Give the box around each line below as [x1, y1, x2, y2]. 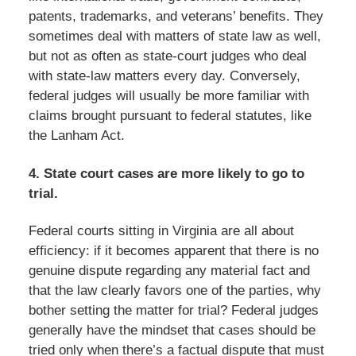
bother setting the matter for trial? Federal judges [28, 303, 319, 319]
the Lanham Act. [28, 127, 125, 143]
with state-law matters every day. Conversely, [28, 68, 300, 83]
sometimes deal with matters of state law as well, [28, 28, 321, 44]
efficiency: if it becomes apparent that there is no [28, 243, 319, 259]
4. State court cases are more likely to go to [28, 165, 304, 181]
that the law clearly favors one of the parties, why [28, 283, 321, 299]
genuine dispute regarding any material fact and [28, 263, 310, 279]
